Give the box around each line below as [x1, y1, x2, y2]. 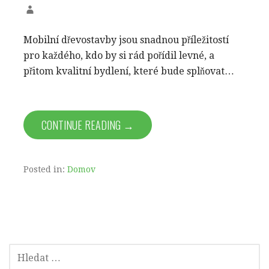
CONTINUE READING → [41, 116, 134, 133]
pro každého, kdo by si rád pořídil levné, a [23, 49, 214, 61]
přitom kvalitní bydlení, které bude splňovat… [23, 65, 234, 77]
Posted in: [23, 164, 67, 174]
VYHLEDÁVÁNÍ [8, 243, 54, 258]
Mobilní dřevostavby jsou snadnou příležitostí [23, 34, 229, 46]
